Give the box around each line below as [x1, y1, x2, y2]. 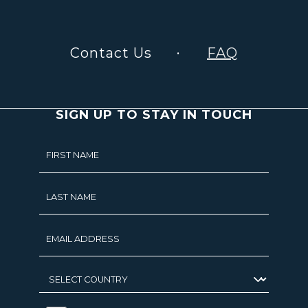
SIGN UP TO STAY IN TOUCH [55, 107, 252, 122]
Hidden [38, 143, 79, 156]
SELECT [38, 269, 82, 283]
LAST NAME [45, 192, 96, 202]
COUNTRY [38, 288, 96, 301]
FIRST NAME [45, 150, 99, 160]
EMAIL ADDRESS [45, 234, 120, 244]
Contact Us [70, 45, 152, 61]
